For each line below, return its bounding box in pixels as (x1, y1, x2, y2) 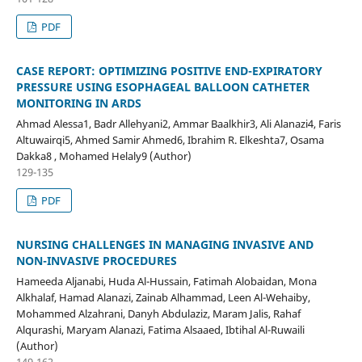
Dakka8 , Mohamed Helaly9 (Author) (15, 148, 192, 163)
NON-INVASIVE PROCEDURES (15, 252, 177, 268)
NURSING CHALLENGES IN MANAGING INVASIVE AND (15, 236, 314, 252)
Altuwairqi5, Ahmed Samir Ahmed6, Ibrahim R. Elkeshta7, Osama (15, 132, 324, 147)
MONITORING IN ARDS (15, 95, 141, 111)
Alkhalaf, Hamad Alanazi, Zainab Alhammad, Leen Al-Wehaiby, (15, 289, 310, 305)
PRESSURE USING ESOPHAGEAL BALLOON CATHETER (15, 78, 309, 95)
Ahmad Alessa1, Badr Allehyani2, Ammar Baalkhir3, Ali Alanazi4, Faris (15, 116, 341, 131)
